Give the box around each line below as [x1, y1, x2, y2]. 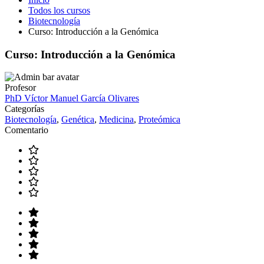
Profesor [5, 82, 36, 93]
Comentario [5, 125, 48, 136]
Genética [61, 114, 94, 125]
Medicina [99, 114, 134, 125]
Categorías [5, 104, 44, 114]
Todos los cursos [28, 5, 90, 15]
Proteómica [138, 114, 180, 125]
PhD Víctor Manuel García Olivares [5, 93, 139, 104]
